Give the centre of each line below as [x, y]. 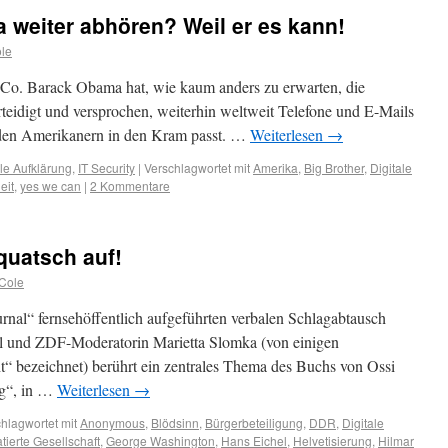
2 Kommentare [130, 185]
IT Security [106, 167]
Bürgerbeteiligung [254, 422]
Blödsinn [175, 422]
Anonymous [112, 422]
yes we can [50, 185]
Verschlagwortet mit [197, 167]
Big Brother [334, 167]
